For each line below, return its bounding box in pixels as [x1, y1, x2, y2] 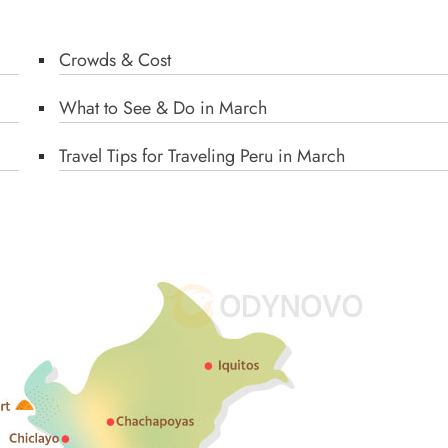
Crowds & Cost [59, 47, 171, 73]
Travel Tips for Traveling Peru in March [59, 143, 345, 169]
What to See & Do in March [59, 95, 267, 121]
